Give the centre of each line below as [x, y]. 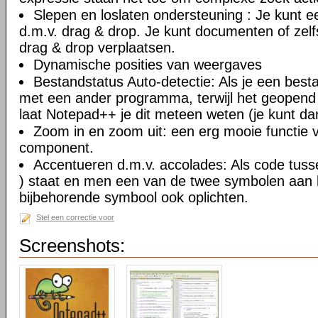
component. [56, 148]
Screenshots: [72, 246]
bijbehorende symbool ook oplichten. [134, 197]
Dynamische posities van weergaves [148, 65]
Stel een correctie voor [75, 217]
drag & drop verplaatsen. [97, 48]
